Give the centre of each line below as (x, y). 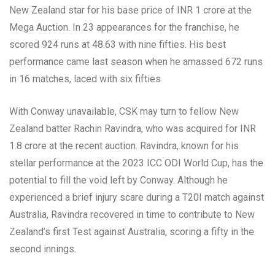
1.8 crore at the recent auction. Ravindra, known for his (124, 145)
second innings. (43, 249)
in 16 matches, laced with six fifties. (86, 79)
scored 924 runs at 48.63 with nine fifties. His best (118, 44)
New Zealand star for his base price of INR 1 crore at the (130, 10)
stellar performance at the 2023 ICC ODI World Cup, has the (136, 163)
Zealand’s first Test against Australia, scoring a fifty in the (132, 231)
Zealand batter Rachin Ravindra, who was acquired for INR (133, 128)
